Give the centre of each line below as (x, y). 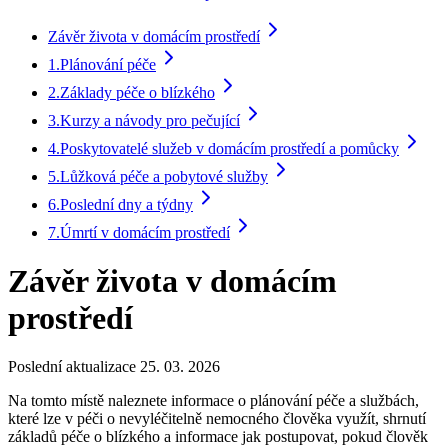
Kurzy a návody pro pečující (150, 120)
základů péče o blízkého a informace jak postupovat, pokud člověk (218, 437)
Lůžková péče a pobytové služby (164, 176)
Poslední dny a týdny (126, 204)
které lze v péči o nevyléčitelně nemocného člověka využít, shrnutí (217, 419)
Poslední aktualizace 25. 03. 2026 (114, 367)
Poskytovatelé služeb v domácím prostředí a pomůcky (229, 148)
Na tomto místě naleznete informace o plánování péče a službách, (213, 401)
